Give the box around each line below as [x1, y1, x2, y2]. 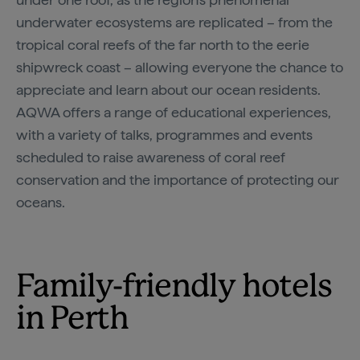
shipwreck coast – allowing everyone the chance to [16, 59, 343, 76]
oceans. [16, 194, 65, 211]
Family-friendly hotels [16, 272, 332, 304]
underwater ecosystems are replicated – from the [16, 14, 333, 31]
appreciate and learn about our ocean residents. [16, 81, 321, 99]
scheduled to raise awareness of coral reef [16, 149, 285, 166]
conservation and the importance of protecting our [16, 171, 339, 189]
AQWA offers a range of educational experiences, [16, 104, 331, 121]
